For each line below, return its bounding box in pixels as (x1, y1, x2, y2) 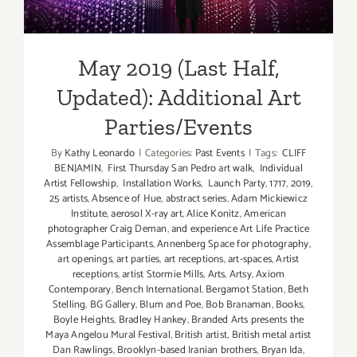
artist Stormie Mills (122, 265, 204, 283)
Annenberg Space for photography (157, 235, 309, 253)
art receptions (163, 250, 224, 268)
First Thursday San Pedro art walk (105, 159, 253, 177)
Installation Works (120, 175, 201, 192)
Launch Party (205, 175, 265, 192)
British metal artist (231, 326, 312, 343)
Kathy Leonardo (65, 144, 135, 162)
